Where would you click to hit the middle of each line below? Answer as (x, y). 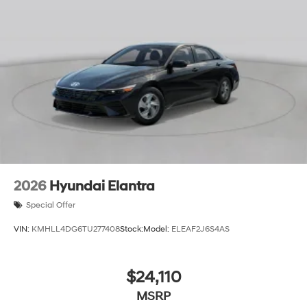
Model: (157, 230)
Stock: (132, 230)
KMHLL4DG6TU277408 (76, 230)
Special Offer (51, 205)
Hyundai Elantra (102, 186)
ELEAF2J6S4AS (200, 230)
